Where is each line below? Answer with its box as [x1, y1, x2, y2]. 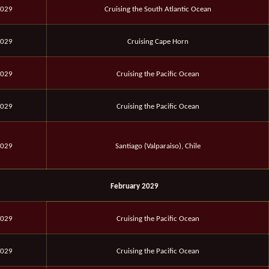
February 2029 [110, 183, 159, 191]
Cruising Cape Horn [127, 38, 189, 46]
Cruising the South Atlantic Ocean [104, 5, 211, 14]
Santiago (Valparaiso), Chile [115, 142, 201, 151]
